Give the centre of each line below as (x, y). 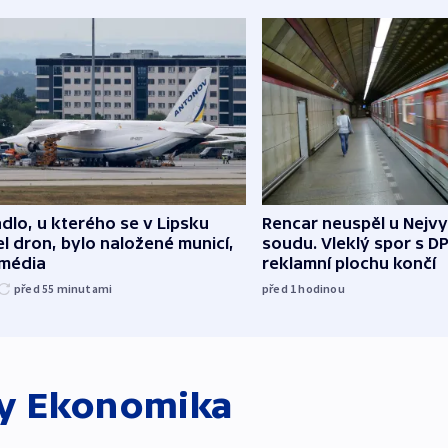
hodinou (321, 288)
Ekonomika (129, 405)
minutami (84, 288)
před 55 (35, 288)
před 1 (280, 288)
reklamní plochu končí (349, 262)
